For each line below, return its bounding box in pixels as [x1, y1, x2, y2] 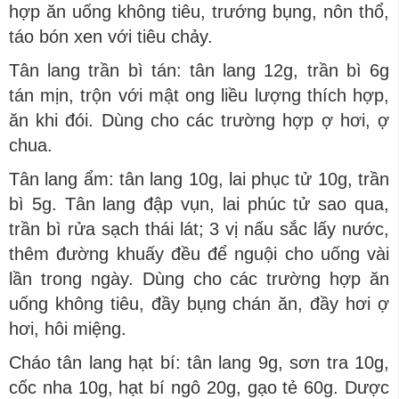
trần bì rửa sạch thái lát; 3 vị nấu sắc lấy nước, [9, 219, 389, 239]
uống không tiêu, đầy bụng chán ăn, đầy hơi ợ [9, 294, 389, 313]
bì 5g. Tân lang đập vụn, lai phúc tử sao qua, [9, 194, 389, 214]
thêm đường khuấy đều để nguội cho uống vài [9, 244, 389, 264]
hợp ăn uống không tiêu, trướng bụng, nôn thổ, [9, 2, 389, 21]
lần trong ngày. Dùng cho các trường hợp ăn [9, 269, 389, 289]
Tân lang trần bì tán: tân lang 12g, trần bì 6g [9, 61, 389, 80]
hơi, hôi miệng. [9, 319, 126, 338]
